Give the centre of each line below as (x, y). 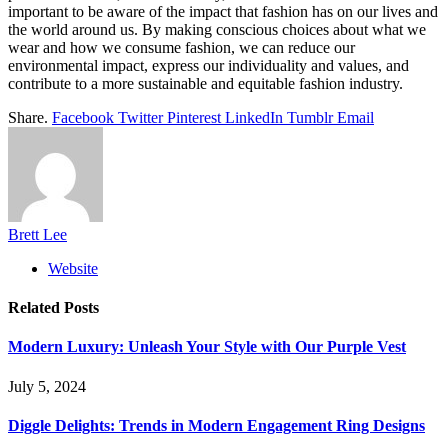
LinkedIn (254, 117)
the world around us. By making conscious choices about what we (217, 29)
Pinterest (194, 117)
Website (73, 268)
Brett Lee (37, 234)
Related (36, 308)
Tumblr (310, 117)
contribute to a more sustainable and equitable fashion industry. (205, 83)
